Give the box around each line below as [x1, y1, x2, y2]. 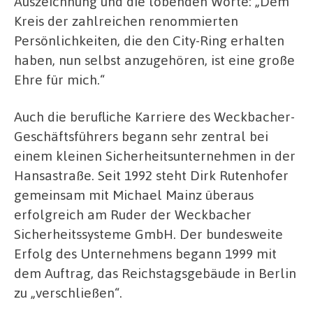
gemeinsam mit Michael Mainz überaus [14, 186, 254, 204]
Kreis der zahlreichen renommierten [14, 11, 238, 29]
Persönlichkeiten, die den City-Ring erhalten [14, 31, 284, 49]
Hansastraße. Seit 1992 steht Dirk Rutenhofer [14, 166, 289, 184]
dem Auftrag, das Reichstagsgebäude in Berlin [14, 264, 296, 282]
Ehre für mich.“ [14, 70, 105, 88]
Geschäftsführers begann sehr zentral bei [14, 127, 268, 145]
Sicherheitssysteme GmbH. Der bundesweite [14, 225, 283, 243]
